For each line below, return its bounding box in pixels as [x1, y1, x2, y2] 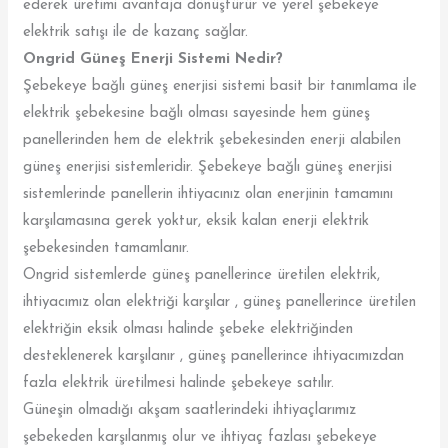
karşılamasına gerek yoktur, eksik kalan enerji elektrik [23, 214, 370, 230]
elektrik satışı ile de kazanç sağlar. [23, 25, 249, 41]
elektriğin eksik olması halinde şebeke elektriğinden [23, 322, 354, 338]
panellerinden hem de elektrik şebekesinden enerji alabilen [23, 133, 402, 149]
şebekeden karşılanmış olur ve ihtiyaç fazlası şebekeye [23, 430, 378, 446]
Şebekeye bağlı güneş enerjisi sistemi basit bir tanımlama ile [23, 79, 418, 95]
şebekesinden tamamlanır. [23, 241, 190, 257]
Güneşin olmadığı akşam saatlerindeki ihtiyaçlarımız [23, 403, 357, 419]
